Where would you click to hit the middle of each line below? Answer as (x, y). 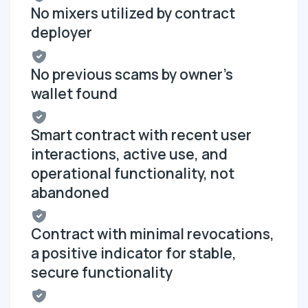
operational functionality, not (133, 173)
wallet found (74, 93)
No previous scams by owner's (132, 74)
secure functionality (102, 272)
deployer (62, 33)
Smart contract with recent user (141, 134)
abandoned (70, 192)
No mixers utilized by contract (133, 13)
